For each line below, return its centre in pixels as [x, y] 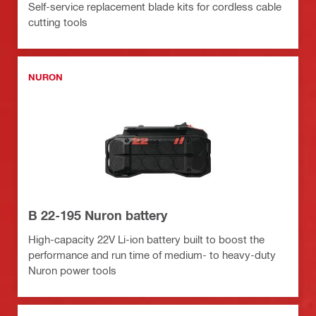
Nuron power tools [72, 271]
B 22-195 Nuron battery [98, 215]
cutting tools [58, 22]
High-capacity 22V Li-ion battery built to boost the [146, 239]
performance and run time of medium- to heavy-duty [152, 255]
